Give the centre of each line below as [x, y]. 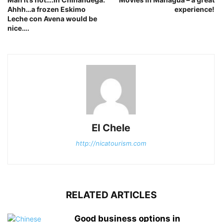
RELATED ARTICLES [111, 195]
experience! [194, 9]
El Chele [111, 128]
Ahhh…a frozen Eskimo [47, 9]
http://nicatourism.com [111, 143]
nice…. [18, 28]
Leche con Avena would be [52, 19]
